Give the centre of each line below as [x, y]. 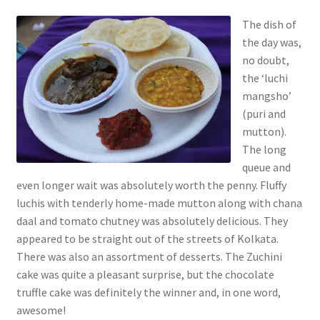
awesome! [41, 310]
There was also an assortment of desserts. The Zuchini [149, 257]
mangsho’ [266, 96]
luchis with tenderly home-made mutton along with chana [159, 203]
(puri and [264, 114]
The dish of [269, 25]
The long [264, 150]
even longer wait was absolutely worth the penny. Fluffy [151, 185]
